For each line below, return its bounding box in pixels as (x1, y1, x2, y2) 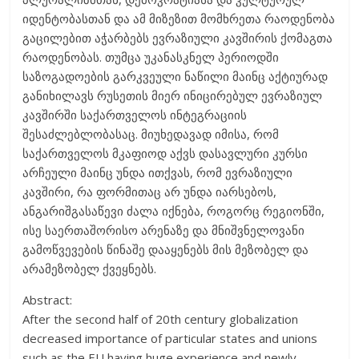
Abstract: (22, 291, 73, 308)
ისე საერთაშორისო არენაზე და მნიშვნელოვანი (22, 221, 305, 238)
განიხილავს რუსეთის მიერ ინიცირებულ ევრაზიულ (22, 87, 323, 103)
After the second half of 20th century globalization (22, 310, 299, 327)
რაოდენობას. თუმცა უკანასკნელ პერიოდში (22, 48, 280, 65)
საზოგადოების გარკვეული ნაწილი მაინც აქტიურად (22, 67, 329, 84)
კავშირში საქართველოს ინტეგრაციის (22, 106, 248, 123)
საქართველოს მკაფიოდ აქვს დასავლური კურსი (22, 144, 309, 161)
